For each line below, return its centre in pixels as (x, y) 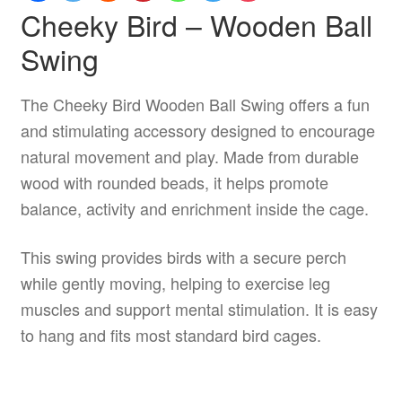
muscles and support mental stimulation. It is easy (199, 309)
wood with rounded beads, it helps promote (174, 182)
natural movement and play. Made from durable (189, 156)
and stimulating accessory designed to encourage (197, 130)
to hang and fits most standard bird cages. (170, 335)
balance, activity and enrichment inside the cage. (194, 208)
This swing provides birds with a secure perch (183, 257)
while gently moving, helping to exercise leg (175, 283)
